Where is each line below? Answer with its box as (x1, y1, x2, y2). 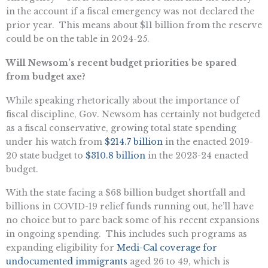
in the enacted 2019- (163, 136, 253, 147)
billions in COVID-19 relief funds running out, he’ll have (6, 201, 254, 212)
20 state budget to (6, 150, 86, 161)
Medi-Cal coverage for (117, 242, 217, 254)
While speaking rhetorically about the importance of (6, 95, 239, 106)
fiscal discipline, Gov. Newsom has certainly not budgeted (6, 108, 260, 120)
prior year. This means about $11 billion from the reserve (6, 19, 262, 31)
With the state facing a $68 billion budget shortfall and (6, 187, 245, 199)
